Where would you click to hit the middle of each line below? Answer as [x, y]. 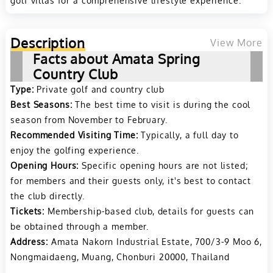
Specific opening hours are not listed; [164, 165]
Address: [30, 241]
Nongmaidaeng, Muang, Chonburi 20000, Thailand [120, 256]
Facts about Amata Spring [117, 58]
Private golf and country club [99, 89]
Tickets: [28, 211]
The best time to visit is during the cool [161, 104]
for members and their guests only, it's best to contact [131, 180]
